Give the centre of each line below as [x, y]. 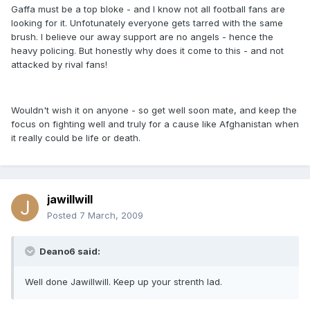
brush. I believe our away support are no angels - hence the [142, 37]
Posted [63, 216]
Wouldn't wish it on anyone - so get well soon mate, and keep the [154, 110]
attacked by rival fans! [59, 65]
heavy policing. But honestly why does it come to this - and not [147, 51]
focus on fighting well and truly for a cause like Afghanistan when [155, 124]
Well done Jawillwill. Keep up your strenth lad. [124, 282]
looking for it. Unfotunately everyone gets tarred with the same [147, 23]
